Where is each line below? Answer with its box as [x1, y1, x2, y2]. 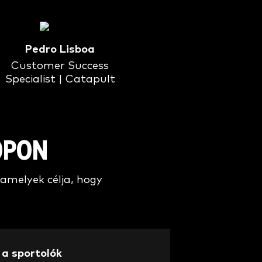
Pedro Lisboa [25, 44, 95, 56]
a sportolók [2, 247, 62, 259]
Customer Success [11, 60, 109, 72]
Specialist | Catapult [5, 74, 115, 85]
